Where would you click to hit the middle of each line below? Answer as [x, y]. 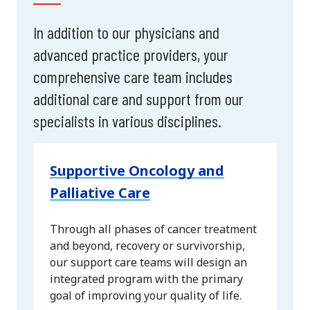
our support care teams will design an [148, 263]
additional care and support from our [138, 99]
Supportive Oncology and [137, 171]
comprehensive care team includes [133, 77]
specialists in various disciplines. [127, 121]
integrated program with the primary [146, 279]
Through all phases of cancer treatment [153, 229]
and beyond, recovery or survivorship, [147, 246]
